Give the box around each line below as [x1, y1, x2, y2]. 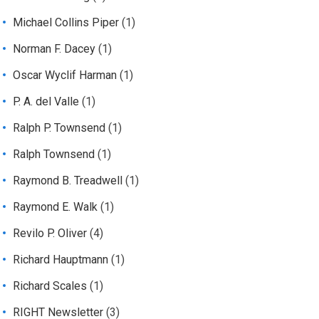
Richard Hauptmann [13, 253, 109, 267]
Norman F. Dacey [13, 42, 96, 56]
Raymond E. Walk [13, 200, 98, 214]
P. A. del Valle [13, 95, 80, 109]
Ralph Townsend [13, 147, 95, 162]
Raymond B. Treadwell [13, 174, 123, 188]
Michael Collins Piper [13, 16, 120, 30]
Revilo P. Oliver [13, 226, 88, 241]
